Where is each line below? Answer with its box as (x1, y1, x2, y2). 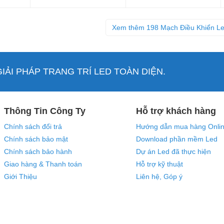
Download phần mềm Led (136, 135, 217, 143)
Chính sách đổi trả (4, 122, 62, 131)
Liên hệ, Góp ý (136, 172, 182, 181)
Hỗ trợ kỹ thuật (136, 160, 183, 168)
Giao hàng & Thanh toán (4, 160, 82, 168)
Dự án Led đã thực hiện (136, 147, 211, 156)
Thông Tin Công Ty (4, 106, 85, 116)
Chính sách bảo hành (4, 147, 72, 156)
